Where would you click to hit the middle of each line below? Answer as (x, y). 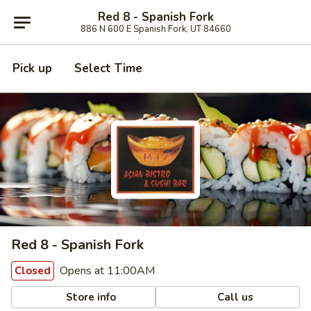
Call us (234, 297)
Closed (33, 271)
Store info (90, 297)
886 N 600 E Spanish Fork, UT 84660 (155, 29)
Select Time (108, 68)
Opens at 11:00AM (106, 271)
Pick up (32, 68)
